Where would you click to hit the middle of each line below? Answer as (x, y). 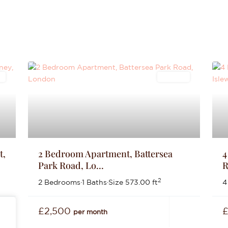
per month (91, 212)
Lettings (173, 77)
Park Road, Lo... (71, 165)
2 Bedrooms (60, 182)
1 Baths (95, 182)
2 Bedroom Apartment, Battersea (106, 154)
